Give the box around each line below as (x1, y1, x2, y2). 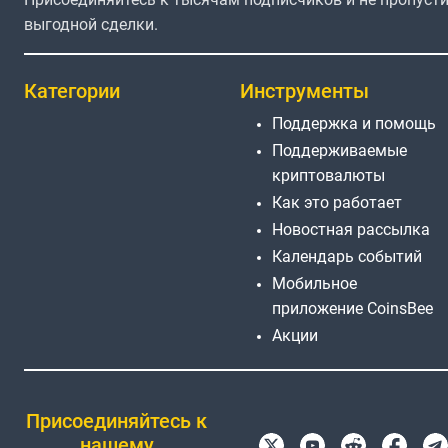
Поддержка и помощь (272, 113, 436, 133)
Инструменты (240, 78, 369, 103)
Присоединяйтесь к (26, 409, 208, 434)
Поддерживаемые (272, 140, 407, 160)
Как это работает (272, 192, 402, 212)
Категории (24, 78, 120, 103)
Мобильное (272, 273, 357, 293)
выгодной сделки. (24, 14, 158, 34)
